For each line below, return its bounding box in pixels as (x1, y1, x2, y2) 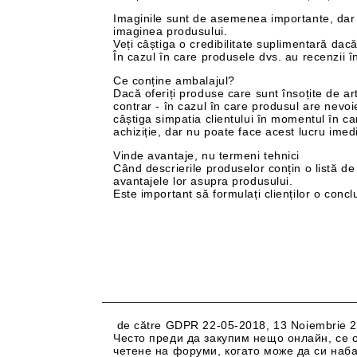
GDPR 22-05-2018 (165, 319, 267, 331)
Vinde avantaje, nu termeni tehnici (113, 149, 300, 162)
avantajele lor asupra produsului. (113, 175, 293, 187)
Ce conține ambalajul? (113, 74, 235, 87)
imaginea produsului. (113, 25, 228, 37)
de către (116, 319, 166, 331)
